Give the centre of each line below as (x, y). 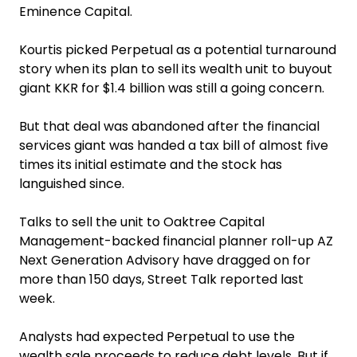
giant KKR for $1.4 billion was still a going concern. (172, 88)
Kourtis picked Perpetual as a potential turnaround (178, 49)
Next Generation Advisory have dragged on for (165, 260)
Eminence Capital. (76, 11)
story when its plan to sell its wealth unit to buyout (176, 69)
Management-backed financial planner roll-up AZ (176, 241)
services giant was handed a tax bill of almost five (174, 145)
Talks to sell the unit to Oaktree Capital (142, 222)
